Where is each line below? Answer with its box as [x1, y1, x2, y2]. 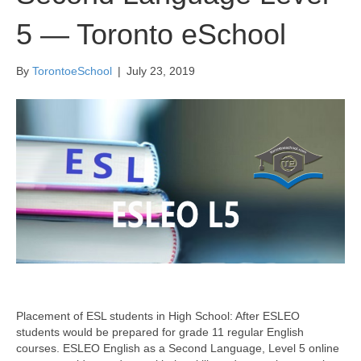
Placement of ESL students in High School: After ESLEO [16, 309, 300, 322]
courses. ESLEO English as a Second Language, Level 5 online [16, 342, 339, 355]
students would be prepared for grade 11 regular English [16, 326, 304, 338]
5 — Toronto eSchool [16, 18, 286, 51]
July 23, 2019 [127, 64, 195, 77]
